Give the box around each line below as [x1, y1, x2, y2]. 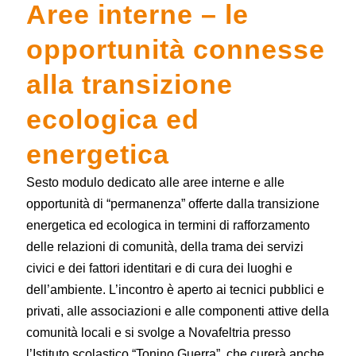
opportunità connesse [25, 33, 325, 64]
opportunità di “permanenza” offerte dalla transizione [25, 196, 319, 211]
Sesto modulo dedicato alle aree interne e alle [25, 175, 284, 189]
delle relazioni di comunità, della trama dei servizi [25, 239, 304, 253]
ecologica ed [25, 103, 199, 134]
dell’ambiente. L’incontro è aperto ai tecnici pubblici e [25, 282, 324, 296]
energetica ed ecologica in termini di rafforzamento [25, 218, 310, 232]
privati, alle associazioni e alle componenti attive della [25, 304, 329, 318]
